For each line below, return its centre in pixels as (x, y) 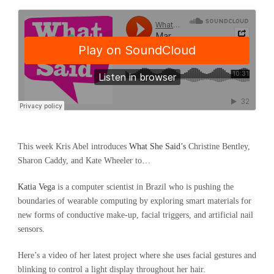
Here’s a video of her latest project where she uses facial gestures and (137, 256)
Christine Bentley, (218, 147)
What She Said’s (157, 147)
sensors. (31, 229)
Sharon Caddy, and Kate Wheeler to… (84, 161)
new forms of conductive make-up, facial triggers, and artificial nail (135, 215)
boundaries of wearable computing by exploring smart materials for (135, 201)
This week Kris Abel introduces (73, 147)
